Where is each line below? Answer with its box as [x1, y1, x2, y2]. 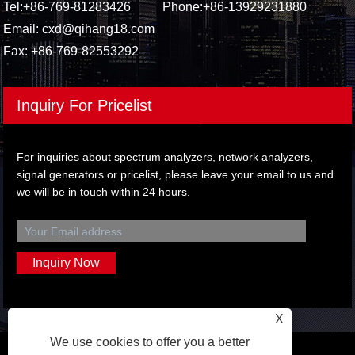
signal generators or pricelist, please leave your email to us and [17, 168, 334, 181]
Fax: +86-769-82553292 [3, 44, 139, 59]
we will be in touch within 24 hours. [17, 185, 191, 199]
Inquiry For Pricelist [17, 97, 153, 115]
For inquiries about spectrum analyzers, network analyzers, [17, 151, 314, 164]
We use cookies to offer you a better [50, 335, 250, 349]
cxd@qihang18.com [42, 22, 155, 36]
